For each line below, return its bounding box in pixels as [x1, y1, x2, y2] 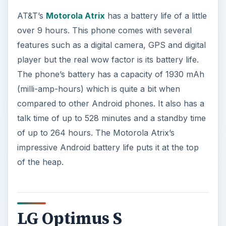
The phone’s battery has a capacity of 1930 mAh [17, 69, 204, 79]
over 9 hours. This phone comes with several [17, 25, 192, 35]
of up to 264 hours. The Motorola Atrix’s [17, 127, 175, 138]
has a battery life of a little [104, 10, 207, 21]
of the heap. [17, 156, 64, 167]
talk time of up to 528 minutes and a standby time [17, 112, 206, 123]
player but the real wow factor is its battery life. [17, 54, 199, 65]
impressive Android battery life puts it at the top [17, 142, 199, 152]
